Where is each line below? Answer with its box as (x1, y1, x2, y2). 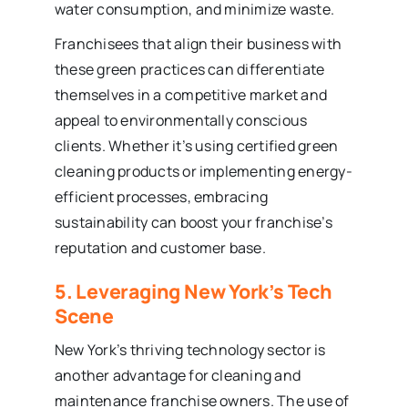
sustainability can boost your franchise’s (54, 211, 332, 232)
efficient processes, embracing (54, 186, 269, 207)
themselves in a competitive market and (54, 84, 328, 105)
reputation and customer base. (54, 237, 266, 258)
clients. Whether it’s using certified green (54, 135, 339, 156)
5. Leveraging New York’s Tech (54, 277, 332, 304)
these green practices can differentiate (54, 58, 325, 79)
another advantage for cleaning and (54, 364, 301, 385)
